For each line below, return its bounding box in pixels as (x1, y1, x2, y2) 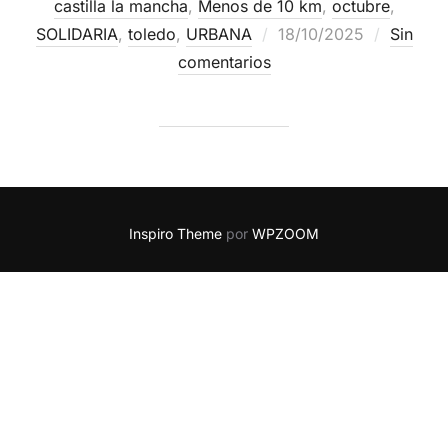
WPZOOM (252, 225, 319, 243)
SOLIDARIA (35, 24, 118, 44)
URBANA (185, 24, 252, 44)
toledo (127, 24, 176, 44)
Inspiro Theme (129, 225, 222, 243)
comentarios (177, 52, 271, 72)
